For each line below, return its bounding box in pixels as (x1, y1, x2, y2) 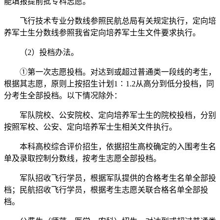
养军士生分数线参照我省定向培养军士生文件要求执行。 (4, 28, 200, 37)
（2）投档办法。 (4, 48, 79, 57)
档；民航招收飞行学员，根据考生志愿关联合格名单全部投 (4, 186, 208, 194)
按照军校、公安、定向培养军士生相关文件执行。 (4, 123, 177, 132)
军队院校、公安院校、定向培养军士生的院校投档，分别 (4, 111, 216, 120)
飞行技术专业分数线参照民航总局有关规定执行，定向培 (4, 17, 216, 26)
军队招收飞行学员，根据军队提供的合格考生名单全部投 (4, 174, 216, 183)
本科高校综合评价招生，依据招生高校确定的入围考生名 (4, 142, 216, 151)
